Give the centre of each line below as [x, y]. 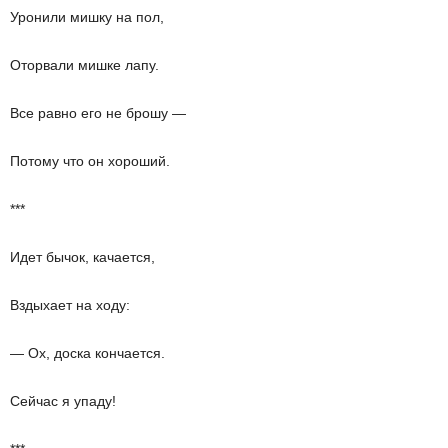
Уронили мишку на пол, [87, 17]
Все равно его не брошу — [98, 113]
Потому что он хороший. [90, 161]
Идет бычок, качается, [82, 257]
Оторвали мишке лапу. [84, 65]
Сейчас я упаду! [63, 401]
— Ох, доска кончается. [87, 353]
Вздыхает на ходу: [70, 305]
